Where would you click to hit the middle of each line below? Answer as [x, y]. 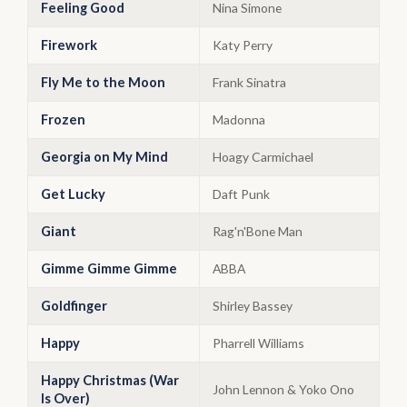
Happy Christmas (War [110, 380]
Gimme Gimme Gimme [109, 268]
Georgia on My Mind [104, 157]
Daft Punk [241, 194]
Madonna [239, 119]
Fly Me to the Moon [103, 82]
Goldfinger [74, 306]
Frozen [63, 119]
